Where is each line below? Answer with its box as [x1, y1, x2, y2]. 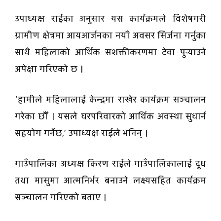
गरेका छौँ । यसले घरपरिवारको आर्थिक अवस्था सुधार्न [15, 110, 206, 123]
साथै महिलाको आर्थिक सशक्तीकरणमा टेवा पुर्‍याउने [15, 46, 206, 59]
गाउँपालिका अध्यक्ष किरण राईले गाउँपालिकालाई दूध [15, 158, 206, 171]
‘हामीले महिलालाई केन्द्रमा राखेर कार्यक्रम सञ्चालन [15, 94, 206, 107]
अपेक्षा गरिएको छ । [15, 63, 86, 76]
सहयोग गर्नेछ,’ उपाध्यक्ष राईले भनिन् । [15, 127, 148, 140]
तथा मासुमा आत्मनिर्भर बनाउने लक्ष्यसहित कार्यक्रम [15, 175, 206, 187]
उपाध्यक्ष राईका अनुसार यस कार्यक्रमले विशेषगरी [15, 13, 206, 26]
